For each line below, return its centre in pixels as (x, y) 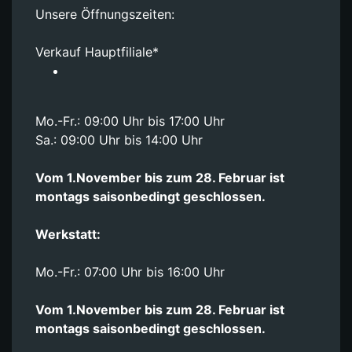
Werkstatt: (68, 234)
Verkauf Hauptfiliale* (97, 51)
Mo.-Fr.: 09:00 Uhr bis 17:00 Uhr (130, 121)
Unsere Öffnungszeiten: (105, 14)
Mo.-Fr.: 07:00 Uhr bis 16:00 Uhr (130, 271)
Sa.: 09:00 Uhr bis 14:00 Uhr (119, 139)
